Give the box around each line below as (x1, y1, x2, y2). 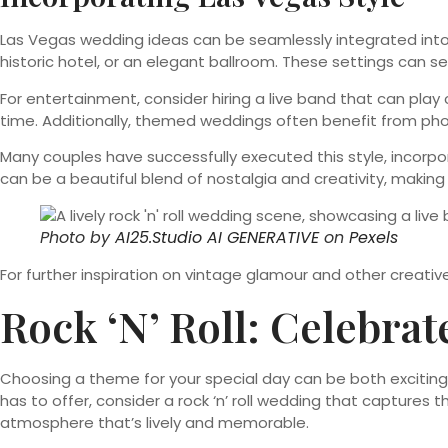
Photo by (40, 226, 115, 250)
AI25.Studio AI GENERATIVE (115, 226, 319, 250)
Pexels (349, 226, 398, 250)
